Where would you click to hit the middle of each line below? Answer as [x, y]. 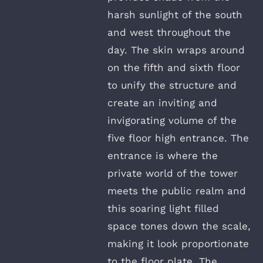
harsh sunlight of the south [175, 14]
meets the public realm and [177, 190]
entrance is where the [163, 155]
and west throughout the [169, 32]
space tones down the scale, [179, 226]
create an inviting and [162, 102]
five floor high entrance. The [178, 138]
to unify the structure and [172, 85]
